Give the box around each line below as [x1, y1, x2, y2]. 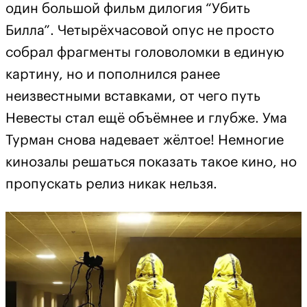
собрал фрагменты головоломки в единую [5, 45, 284, 60]
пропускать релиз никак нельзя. [5, 177, 217, 191]
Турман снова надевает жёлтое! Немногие [5, 133, 284, 147]
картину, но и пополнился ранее [5, 67, 220, 82]
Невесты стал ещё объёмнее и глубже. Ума [5, 111, 287, 125]
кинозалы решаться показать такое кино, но [5, 155, 297, 169]
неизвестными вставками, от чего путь [5, 89, 260, 103]
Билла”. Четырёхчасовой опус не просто [5, 23, 274, 38]
